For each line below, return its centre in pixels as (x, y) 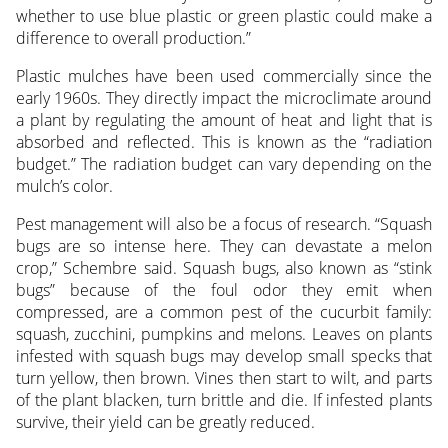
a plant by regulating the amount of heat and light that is (224, 119)
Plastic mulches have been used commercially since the (224, 75)
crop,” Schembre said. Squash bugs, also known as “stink (224, 267)
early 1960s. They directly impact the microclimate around (224, 97)
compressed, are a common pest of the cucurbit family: (224, 311)
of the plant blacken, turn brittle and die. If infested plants (224, 399)
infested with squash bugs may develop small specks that (224, 355)
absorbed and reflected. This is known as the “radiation (224, 141)
